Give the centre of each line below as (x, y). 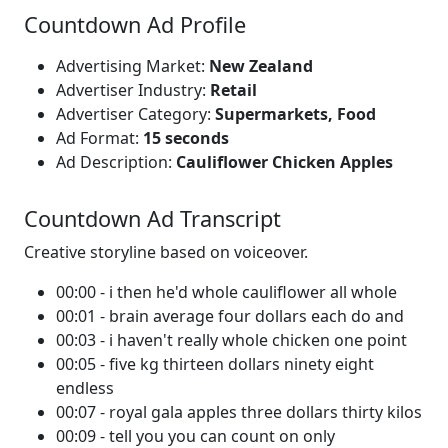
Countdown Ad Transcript (152, 218)
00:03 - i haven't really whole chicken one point (231, 340)
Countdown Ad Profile (135, 24)
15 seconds (186, 138)
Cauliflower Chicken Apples (284, 162)
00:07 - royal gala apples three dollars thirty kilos (239, 412)
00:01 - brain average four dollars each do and (230, 316)
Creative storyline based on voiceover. (166, 252)
